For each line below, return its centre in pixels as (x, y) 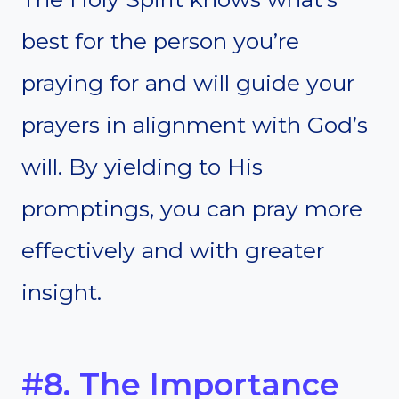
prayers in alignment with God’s (195, 124)
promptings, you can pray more (192, 208)
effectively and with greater (173, 250)
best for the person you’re (160, 41)
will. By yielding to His (142, 166)
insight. (61, 292)
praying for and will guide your (188, 82)
